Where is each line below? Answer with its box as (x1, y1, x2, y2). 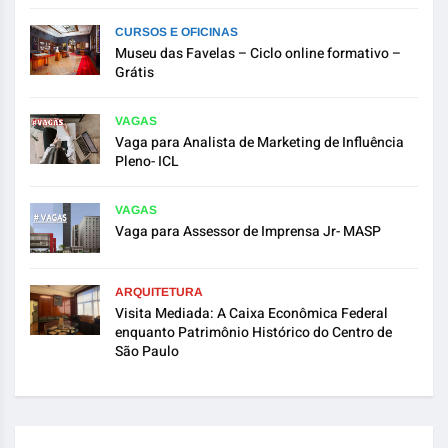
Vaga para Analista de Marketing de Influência (115, 131, 404, 153)
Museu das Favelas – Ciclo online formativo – (115, 42, 401, 64)
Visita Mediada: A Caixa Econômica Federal (115, 302, 388, 324)
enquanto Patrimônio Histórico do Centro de (115, 321, 392, 343)
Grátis (115, 61, 154, 83)
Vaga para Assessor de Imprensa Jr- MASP (115, 220, 381, 242)
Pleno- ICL (115, 150, 179, 172)
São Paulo (115, 340, 179, 362)
